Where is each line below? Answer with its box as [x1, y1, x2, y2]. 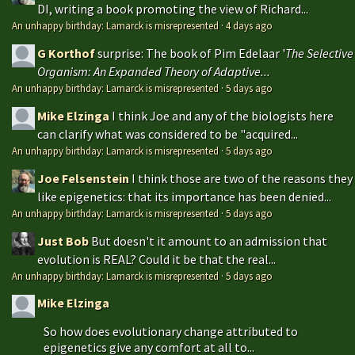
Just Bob [37, 232, 89, 249]
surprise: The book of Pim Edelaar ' [97, 44, 285, 61]
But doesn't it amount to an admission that [91, 232, 327, 249]
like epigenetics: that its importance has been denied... [37, 188, 331, 204]
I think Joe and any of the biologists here [112, 107, 334, 124]
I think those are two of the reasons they [132, 170, 353, 186]
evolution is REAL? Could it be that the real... [37, 250, 276, 267]
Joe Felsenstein [37, 170, 129, 186]
